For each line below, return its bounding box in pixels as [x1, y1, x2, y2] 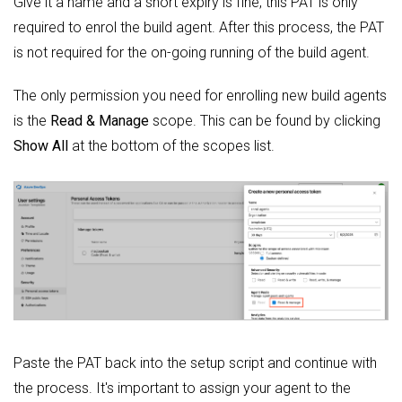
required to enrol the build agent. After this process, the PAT [13, 18, 384, 36]
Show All [13, 136, 68, 154]
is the [13, 111, 50, 129]
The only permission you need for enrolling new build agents [13, 86, 387, 104]
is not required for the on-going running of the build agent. [13, 43, 370, 61]
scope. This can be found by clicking [149, 111, 380, 129]
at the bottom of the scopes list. [68, 136, 275, 154]
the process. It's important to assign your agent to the [13, 379, 351, 397]
